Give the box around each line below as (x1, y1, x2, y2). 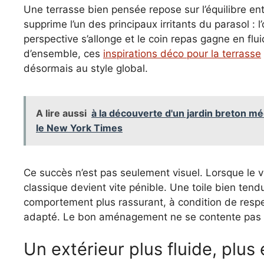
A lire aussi (36, 107, 87, 119)
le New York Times (36, 121, 123, 134)
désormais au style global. (24, 62, 148, 74)
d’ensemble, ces (24, 47, 103, 60)
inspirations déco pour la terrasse (103, 47, 261, 60)
